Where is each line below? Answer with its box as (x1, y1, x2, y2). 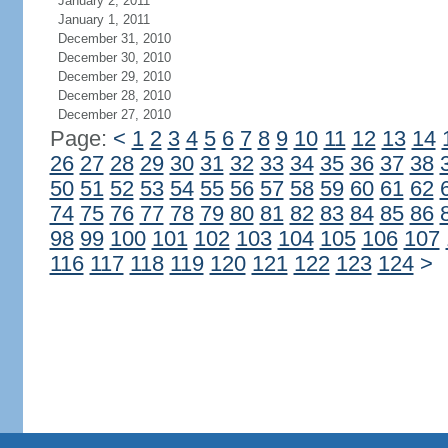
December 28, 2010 (57, 88, 171, 103)
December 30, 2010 (57, 50, 171, 65)
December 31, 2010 (57, 31, 171, 46)
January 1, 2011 (57, 12, 150, 27)
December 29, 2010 (57, 69, 171, 84)
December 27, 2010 (57, 107, 171, 122)
